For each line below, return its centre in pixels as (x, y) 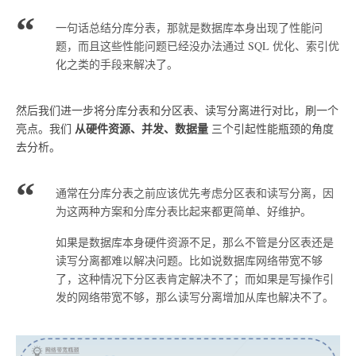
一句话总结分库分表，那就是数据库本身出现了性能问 (189, 28)
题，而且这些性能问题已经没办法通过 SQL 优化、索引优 (197, 46)
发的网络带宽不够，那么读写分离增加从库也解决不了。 (195, 296)
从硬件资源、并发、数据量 (141, 129)
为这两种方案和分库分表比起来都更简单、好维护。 (184, 211)
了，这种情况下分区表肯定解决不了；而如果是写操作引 (195, 278)
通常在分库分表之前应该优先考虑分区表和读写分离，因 (195, 193)
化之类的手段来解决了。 (117, 64)
